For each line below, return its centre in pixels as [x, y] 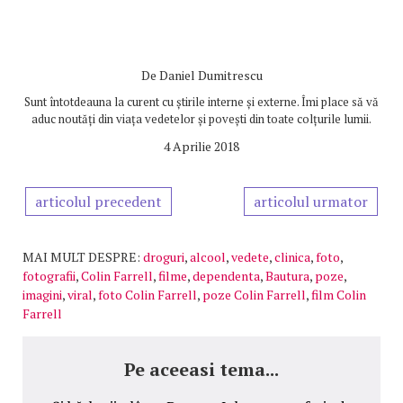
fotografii [49, 276]
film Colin [339, 295]
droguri [164, 257]
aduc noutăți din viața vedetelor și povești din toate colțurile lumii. [201, 119]
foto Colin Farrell [148, 295]
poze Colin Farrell [254, 295]
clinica [292, 257]
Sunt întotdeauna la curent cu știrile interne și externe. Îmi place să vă [201, 102]
